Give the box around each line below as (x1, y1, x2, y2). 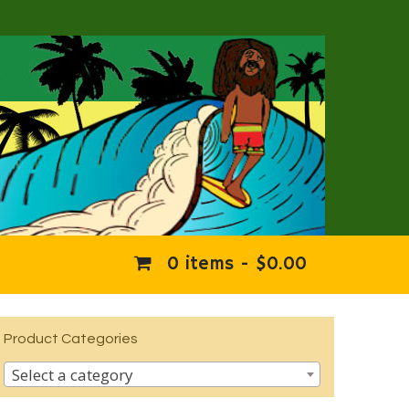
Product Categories (4, 331, 139, 346)
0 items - (161, 253, 256, 276)
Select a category (12, 364, 134, 386)
